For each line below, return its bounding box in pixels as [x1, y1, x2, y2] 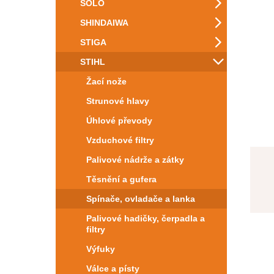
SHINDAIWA [80, 18, 128, 28]
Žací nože [86, 76, 127, 86]
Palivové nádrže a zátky [86, 155, 184, 165]
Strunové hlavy [86, 96, 149, 106]
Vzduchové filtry [86, 135, 154, 145]
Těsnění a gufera [86, 174, 157, 184]
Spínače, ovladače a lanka [86, 194, 195, 204]
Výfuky [86, 244, 115, 254]
